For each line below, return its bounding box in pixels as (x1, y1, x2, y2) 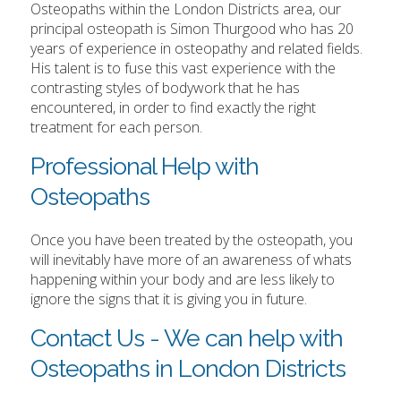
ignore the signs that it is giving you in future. (30, 289, 308, 310)
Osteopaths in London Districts (30, 354, 346, 383)
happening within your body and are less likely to (30, 269, 336, 290)
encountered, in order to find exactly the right (30, 98, 317, 118)
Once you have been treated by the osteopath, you (30, 230, 354, 251)
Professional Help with (30, 152, 260, 181)
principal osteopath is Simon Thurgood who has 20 (30, 19, 354, 39)
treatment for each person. (30, 117, 203, 138)
